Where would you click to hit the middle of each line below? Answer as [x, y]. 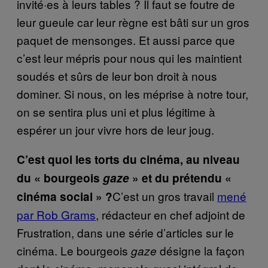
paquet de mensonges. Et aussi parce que [126, 39]
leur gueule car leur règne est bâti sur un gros [133, 22]
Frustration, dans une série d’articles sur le [125, 232]
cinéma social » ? [65, 196]
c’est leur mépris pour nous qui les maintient [129, 57]
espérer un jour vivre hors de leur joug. [115, 129]
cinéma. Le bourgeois [74, 250]
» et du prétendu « [182, 178]
